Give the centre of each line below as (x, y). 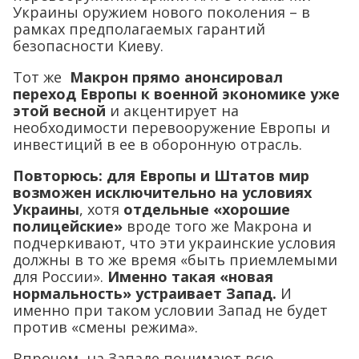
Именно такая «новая (190, 276)
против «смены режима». (105, 327)
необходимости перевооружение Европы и (171, 127)
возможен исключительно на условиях (162, 192)
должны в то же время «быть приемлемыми (175, 259)
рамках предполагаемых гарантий (139, 28)
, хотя (101, 209)
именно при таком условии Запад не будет (170, 310)
